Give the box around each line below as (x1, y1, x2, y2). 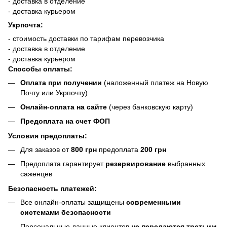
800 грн (71, 145, 97, 154)
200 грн (140, 145, 166, 154)
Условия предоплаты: (8, 131, 87, 140)
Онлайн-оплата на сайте (20, 102, 107, 111)
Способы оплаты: (8, 64, 72, 73)
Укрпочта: (8, 20, 43, 29)
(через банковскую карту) (107, 102, 193, 111)
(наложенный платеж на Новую (102, 78, 208, 87)
